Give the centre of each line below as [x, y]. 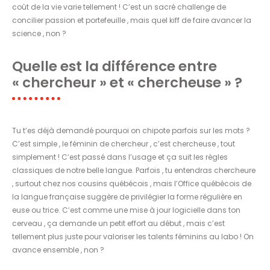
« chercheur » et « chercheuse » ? [127, 82]
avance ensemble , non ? [58, 250]
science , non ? [39, 33]
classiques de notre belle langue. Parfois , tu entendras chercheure [134, 170]
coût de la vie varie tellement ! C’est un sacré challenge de [119, 7]
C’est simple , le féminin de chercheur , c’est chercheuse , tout [124, 143]
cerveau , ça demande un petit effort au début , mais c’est [118, 223]
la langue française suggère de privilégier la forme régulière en [127, 196]
